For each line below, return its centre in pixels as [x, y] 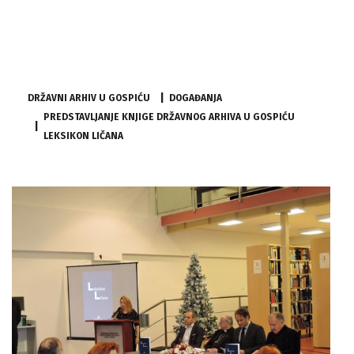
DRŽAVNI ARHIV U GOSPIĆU [89, 98]
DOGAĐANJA [196, 98]
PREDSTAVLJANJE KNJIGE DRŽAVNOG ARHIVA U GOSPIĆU [169, 117]
